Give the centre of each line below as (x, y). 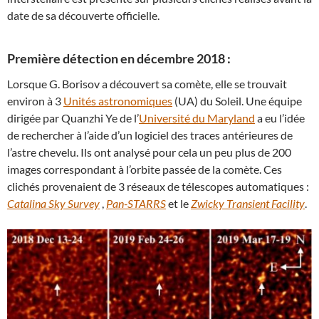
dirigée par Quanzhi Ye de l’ (73, 118)
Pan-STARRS (136, 203)
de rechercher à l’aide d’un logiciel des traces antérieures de (150, 135)
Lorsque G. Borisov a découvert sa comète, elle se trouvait (147, 84)
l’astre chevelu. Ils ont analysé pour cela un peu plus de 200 (149, 152)
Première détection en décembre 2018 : (119, 58)
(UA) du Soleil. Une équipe (237, 101)
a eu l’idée (280, 118)
